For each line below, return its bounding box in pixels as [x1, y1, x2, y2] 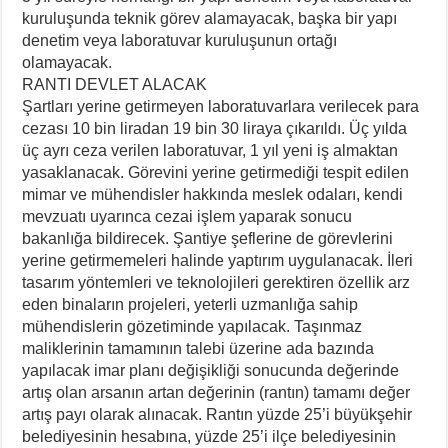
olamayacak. [22, 54, 113, 72]
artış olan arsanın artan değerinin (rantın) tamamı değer [22, 384, 411, 402]
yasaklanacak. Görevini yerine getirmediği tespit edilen [22, 164, 410, 182]
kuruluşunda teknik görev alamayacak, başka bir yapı [22, 10, 398, 28]
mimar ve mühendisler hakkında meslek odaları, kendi [22, 186, 404, 204]
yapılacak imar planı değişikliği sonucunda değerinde [22, 362, 400, 380]
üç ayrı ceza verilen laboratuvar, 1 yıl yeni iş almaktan [22, 142, 399, 160]
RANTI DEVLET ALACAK [22, 76, 208, 94]
